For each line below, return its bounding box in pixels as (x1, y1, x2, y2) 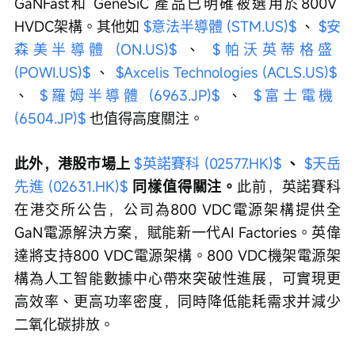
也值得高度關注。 (86, 109, 204, 128)
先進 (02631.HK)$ (14, 177, 128, 197)
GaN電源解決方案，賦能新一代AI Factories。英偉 (14, 223, 341, 242)
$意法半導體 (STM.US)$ (143, 17, 296, 36)
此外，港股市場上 (14, 154, 135, 174)
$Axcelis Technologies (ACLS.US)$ (115, 63, 338, 82)
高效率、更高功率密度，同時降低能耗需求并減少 (14, 292, 341, 311)
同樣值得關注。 (132, 177, 238, 197)
